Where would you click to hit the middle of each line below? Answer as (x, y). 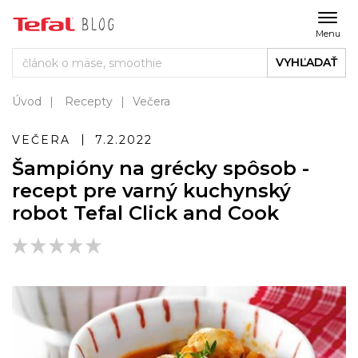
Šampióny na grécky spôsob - (161, 168)
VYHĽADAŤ (306, 62)
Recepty (89, 101)
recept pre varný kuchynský (151, 191)
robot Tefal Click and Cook (145, 213)
